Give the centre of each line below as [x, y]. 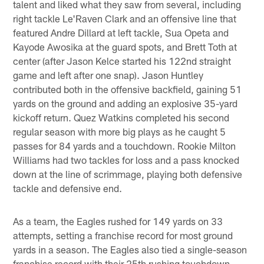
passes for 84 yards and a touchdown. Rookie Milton [125, 146]
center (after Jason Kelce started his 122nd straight [122, 61]
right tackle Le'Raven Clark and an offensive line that [125, 19]
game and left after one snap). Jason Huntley [108, 75]
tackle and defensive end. [68, 188]
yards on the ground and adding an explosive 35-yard [126, 103]
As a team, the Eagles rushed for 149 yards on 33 [118, 221]
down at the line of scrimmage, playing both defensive [128, 174]
